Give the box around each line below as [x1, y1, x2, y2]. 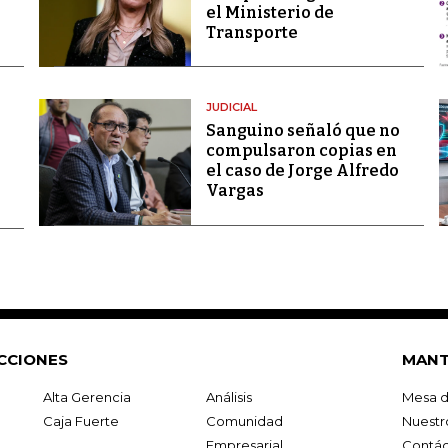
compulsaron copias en [205, 141, 397, 161]
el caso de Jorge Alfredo [205, 161, 399, 181]
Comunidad [205, 413, 283, 430]
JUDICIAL [205, 100, 257, 115]
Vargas [205, 181, 264, 201]
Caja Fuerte [43, 413, 120, 430]
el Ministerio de [205, 3, 334, 22]
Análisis [205, 389, 252, 406]
